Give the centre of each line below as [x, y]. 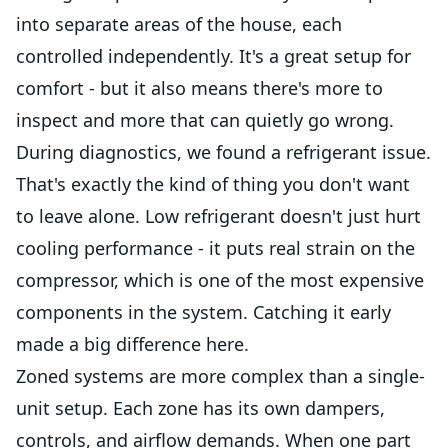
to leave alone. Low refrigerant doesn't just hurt [218, 216]
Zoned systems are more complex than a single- [220, 376]
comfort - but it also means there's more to [199, 88]
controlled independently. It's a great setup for [213, 56]
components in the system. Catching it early [203, 312]
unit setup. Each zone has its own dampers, [200, 408]
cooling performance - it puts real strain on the [215, 248]
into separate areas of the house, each [179, 24]
